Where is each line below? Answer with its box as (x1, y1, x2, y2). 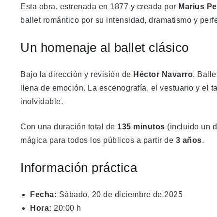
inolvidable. (20, 97, 63, 106)
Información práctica (20, 160, 137, 175)
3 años (175, 136, 202, 144)
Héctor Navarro (133, 70, 193, 78)
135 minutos (117, 122, 165, 131)
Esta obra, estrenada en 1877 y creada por (20, 2, 178, 11)
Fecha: (30, 190, 57, 199)
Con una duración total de (20, 122, 117, 131)
